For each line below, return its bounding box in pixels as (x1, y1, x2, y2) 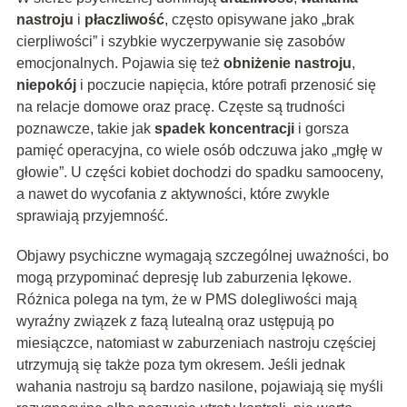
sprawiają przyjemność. (15, 208, 168, 224)
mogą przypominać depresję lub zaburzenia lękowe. (15, 270, 352, 286)
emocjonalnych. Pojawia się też (15, 55, 223, 72)
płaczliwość (84, 12, 164, 28)
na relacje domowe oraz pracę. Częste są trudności (15, 99, 345, 115)
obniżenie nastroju (223, 55, 352, 72)
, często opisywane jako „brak (164, 12, 354, 28)
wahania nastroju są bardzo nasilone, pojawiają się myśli (15, 379, 383, 395)
